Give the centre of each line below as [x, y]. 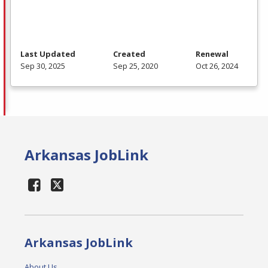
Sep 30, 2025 [43, 66]
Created [129, 54]
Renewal [212, 54]
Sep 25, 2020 [135, 66]
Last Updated [48, 54]
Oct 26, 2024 [217, 66]
